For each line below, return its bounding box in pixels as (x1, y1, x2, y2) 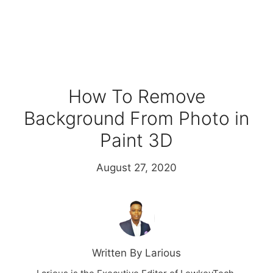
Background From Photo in (24, 107, 249, 130)
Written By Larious (92, 247, 181, 260)
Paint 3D (100, 129, 173, 152)
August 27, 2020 (96, 161, 177, 174)
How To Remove (68, 85, 205, 108)
